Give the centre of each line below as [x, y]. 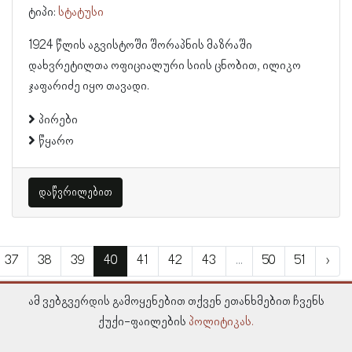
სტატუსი [81, 13]
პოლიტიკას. [221, 322]
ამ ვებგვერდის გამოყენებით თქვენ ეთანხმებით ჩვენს [176, 302]
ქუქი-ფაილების [143, 322]
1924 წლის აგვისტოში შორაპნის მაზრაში [140, 46]
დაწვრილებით [75, 192]
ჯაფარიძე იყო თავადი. [89, 86]
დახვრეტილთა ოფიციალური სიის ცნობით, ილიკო [165, 66]
